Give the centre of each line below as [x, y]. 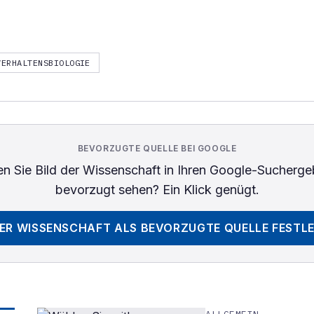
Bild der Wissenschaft [97, 170]
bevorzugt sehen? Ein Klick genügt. [157, 190]
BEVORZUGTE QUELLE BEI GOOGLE [157, 148]
